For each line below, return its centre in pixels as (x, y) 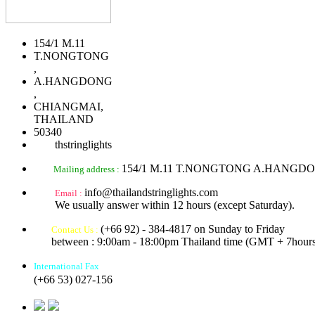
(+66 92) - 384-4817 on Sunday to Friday (193, 229)
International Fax (66, 266)
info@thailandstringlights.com (151, 192)
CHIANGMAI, (69, 106)
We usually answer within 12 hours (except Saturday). (175, 205)
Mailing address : (88, 169)
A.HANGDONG (73, 81)
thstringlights (83, 144)
